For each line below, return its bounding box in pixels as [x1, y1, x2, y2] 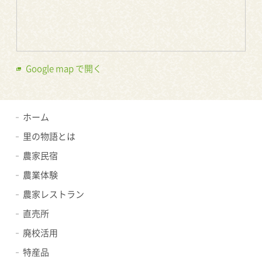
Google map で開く [26, 62, 102, 75]
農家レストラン [22, 188, 84, 201]
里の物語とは [22, 130, 75, 143]
